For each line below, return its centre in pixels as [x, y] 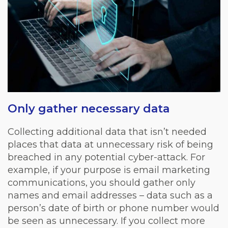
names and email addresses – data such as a [110, 195]
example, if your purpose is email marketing [109, 170]
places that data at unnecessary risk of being [110, 144]
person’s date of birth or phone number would [113, 208]
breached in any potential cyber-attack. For [106, 157]
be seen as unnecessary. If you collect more [106, 221]
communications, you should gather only [102, 182]
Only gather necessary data [89, 108]
